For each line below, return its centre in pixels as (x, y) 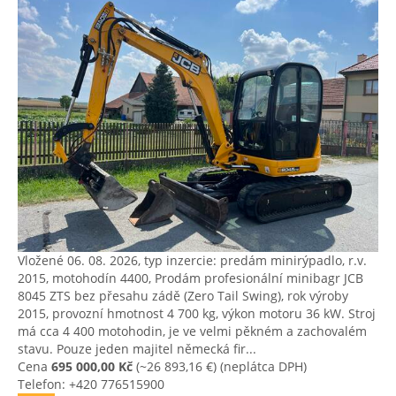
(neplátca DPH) (262, 366)
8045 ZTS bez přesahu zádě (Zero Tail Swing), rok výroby (183, 296)
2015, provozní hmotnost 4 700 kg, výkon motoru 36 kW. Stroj (197, 313)
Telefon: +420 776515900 (91, 384)
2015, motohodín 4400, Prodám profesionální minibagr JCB (190, 278)
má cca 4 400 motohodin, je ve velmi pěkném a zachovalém (192, 331)
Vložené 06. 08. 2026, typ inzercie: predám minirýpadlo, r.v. (192, 260)
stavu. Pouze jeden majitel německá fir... (137, 349)
